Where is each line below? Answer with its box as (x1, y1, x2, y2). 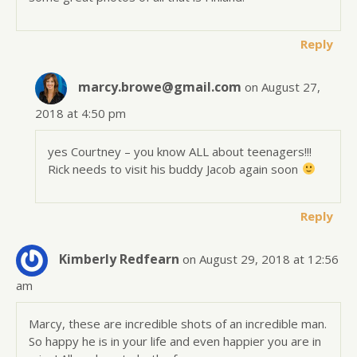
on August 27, (245, 78, 321, 95)
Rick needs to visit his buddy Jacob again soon (48, 160, 302, 177)
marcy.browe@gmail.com (78, 77, 242, 96)
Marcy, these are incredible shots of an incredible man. (29, 315, 327, 331)
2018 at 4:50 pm (35, 104, 127, 121)
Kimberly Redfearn (59, 249, 179, 268)
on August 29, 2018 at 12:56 (182, 250, 339, 267)
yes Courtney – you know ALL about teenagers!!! (48, 143, 312, 159)
